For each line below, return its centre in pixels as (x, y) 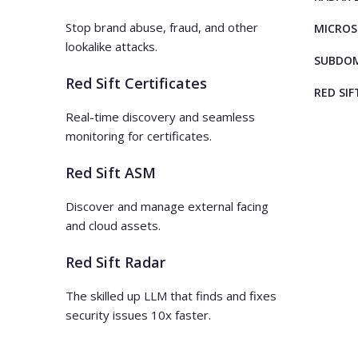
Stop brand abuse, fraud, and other (162, 28)
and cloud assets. (113, 226)
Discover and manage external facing (167, 207)
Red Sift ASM (111, 173)
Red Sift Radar (115, 263)
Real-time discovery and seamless (160, 117)
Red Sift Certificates (136, 84)
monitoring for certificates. (139, 136)
